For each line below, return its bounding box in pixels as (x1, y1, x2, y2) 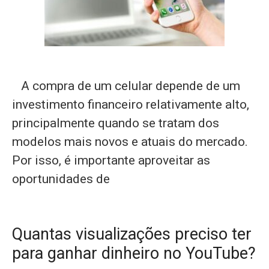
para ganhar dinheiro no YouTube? (12, 244, 256, 263)
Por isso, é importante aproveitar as (12, 153, 210, 168)
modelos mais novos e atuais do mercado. (12, 134, 248, 149)
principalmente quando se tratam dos (12, 116, 219, 130)
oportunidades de (12, 172, 110, 186)
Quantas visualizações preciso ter (12, 225, 252, 244)
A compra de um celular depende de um (12, 79, 240, 93)
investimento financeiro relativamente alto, (12, 97, 249, 112)
